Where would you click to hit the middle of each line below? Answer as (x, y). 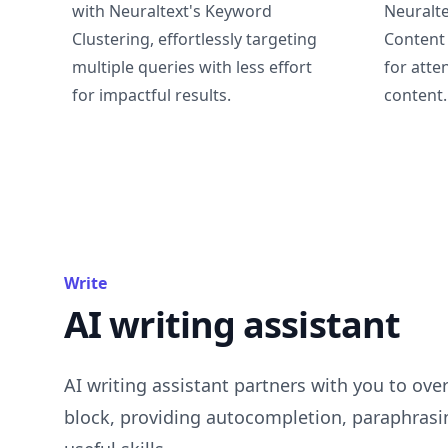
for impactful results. (151, 94)
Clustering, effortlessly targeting (194, 38)
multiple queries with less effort (192, 66)
